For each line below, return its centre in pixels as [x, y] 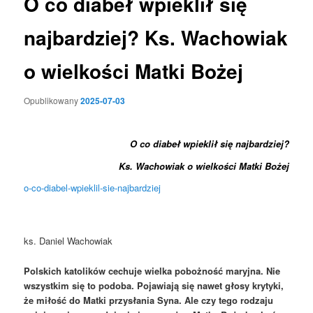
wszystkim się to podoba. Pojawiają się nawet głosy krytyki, [154, 285]
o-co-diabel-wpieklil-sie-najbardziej [93, 188]
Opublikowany [52, 100]
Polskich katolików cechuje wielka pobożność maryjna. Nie [152, 270]
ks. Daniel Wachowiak [68, 241]
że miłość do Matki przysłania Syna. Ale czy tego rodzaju [149, 300]
